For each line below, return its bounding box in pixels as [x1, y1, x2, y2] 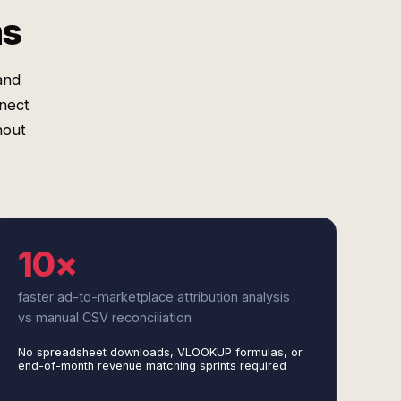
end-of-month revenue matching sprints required [17, 359, 286, 372]
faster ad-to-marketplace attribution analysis [17, 289, 290, 304]
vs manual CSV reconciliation [17, 310, 192, 325]
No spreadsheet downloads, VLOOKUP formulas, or [17, 346, 303, 359]
